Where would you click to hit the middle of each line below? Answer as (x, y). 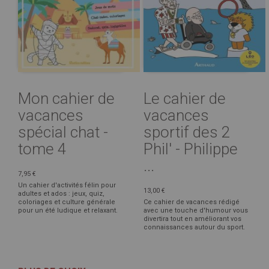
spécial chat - (63, 132)
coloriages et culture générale (67, 202)
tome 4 (42, 149)
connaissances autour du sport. (194, 227)
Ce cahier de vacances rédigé (192, 202)
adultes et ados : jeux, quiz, (61, 193)
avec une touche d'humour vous (196, 210)
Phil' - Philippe (191, 149)
